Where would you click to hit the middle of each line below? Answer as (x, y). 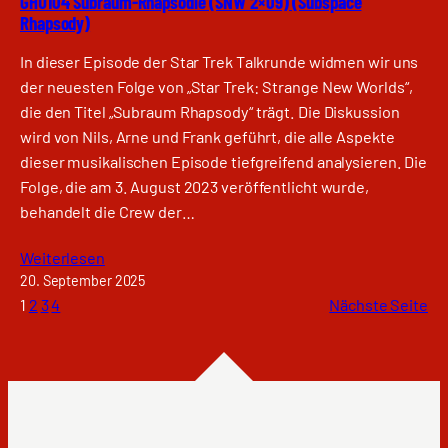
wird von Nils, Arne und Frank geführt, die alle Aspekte (207, 136)
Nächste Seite (378, 305)
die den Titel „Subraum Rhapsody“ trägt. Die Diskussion (210, 111)
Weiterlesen (62, 258)
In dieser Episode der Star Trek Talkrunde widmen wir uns (219, 61)
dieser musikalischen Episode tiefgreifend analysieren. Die (224, 161)
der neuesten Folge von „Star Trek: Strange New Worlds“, (216, 86)
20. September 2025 (83, 281)
